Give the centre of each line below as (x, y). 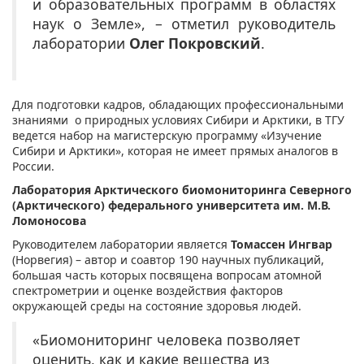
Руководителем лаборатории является (121, 244)
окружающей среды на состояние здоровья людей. (157, 305)
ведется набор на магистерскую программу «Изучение (167, 135)
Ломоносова (49, 220)
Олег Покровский (195, 43)
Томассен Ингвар (282, 244)
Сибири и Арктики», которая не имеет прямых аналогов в (175, 150)
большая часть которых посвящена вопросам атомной (167, 275)
